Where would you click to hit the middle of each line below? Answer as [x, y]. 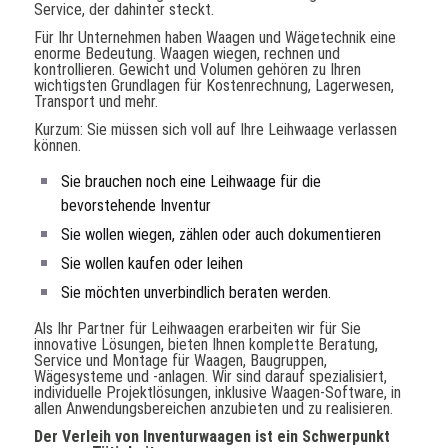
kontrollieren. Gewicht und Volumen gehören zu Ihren [198, 70]
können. [58, 146]
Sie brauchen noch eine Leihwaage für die [191, 182]
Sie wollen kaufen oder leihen [152, 264]
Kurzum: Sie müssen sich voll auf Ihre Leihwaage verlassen [216, 130]
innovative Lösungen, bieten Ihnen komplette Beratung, [206, 345]
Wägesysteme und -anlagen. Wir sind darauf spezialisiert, [211, 377]
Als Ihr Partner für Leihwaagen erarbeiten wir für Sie [198, 329]
